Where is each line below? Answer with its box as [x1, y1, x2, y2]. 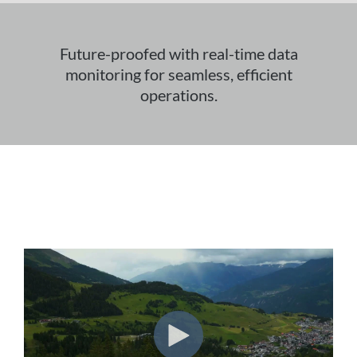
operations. [139, 85, 218, 104]
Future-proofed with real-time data [59, 44, 298, 63]
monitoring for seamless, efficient [65, 65, 292, 84]
